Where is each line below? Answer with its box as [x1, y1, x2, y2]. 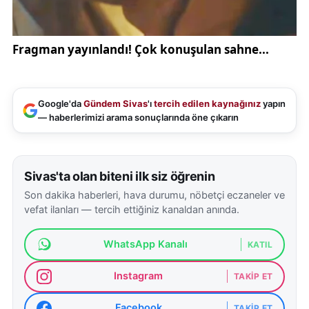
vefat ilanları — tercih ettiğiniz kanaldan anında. [24, 203, 239, 216]
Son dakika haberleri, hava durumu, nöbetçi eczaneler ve [24, 188, 285, 201]
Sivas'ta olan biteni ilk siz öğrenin [24, 168, 215, 183]
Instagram [114, 270, 163, 283]
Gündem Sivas [83, 97, 148, 109]
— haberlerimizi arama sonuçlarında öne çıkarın [38, 111, 239, 123]
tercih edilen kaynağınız [154, 97, 261, 109]
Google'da [38, 97, 83, 109]
